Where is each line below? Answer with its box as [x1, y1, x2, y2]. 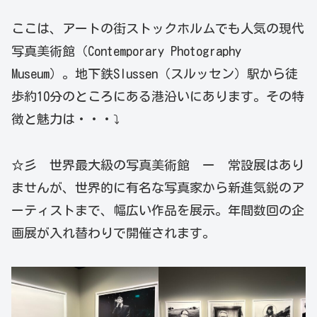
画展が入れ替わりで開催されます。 [11, 226, 215, 239]
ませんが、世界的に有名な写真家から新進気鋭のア [11, 180, 304, 194]
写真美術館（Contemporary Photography [11, 45, 241, 58]
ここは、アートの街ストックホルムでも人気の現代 [11, 22, 304, 35]
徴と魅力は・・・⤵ [11, 113, 120, 126]
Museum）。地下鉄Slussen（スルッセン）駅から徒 [11, 67, 298, 81]
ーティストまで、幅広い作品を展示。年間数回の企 [11, 203, 304, 217]
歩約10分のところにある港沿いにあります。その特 [11, 90, 304, 103]
